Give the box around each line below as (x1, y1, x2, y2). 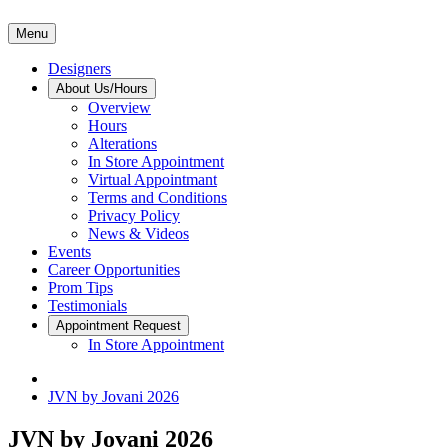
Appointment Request (133, 318, 181, 333)
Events (48, 243, 91, 260)
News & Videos (88, 225, 189, 242)
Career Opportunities (48, 261, 180, 278)
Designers (48, 60, 111, 77)
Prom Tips (48, 279, 113, 296)
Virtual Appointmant (88, 171, 217, 188)
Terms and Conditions (88, 189, 227, 206)
